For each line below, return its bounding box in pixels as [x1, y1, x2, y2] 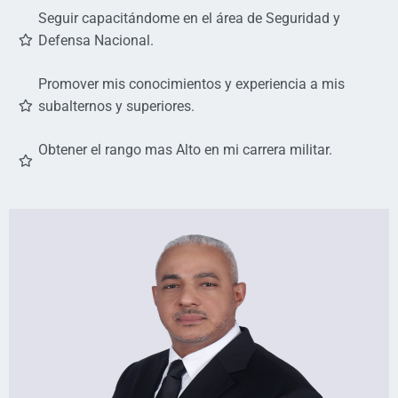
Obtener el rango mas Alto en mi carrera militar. [37, 141, 332, 159]
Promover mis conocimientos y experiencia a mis [37, 76, 345, 93]
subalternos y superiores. [37, 98, 195, 115]
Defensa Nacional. [37, 32, 154, 50]
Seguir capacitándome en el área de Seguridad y [37, 10, 340, 28]
